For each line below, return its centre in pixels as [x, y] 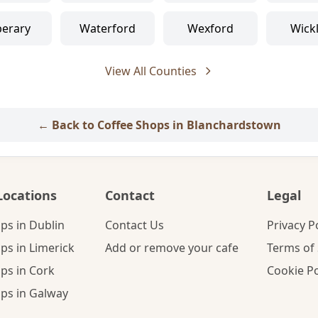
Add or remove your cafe [172, 248]
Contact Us [135, 225]
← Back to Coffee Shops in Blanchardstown [159, 125]
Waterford [108, 28]
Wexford [210, 28]
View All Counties [150, 71]
